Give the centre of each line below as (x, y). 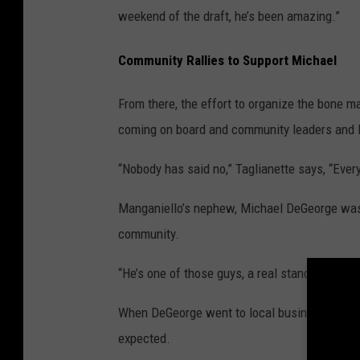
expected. (144, 339)
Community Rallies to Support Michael (227, 60)
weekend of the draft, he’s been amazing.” (229, 16)
